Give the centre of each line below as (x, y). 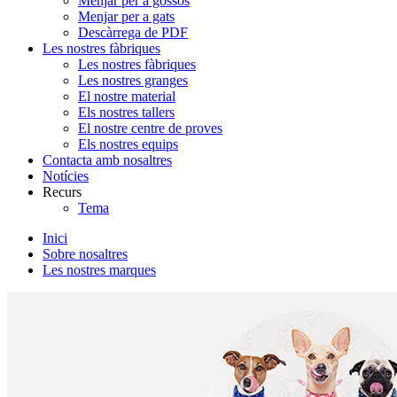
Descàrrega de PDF (133, 32)
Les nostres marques (99, 270)
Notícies (66, 176)
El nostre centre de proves (150, 128)
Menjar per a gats (126, 16)
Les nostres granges (133, 80)
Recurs (62, 192)
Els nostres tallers (126, 112)
